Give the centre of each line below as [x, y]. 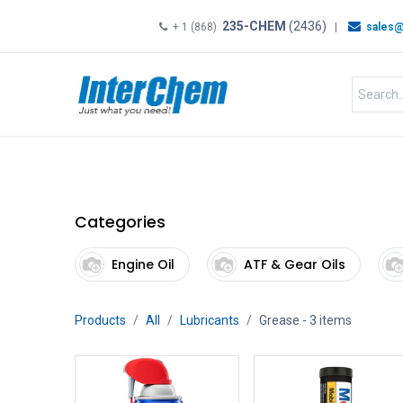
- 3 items [325, 320]
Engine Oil [143, 264]
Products [100, 320]
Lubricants [209, 320]
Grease [279, 320]
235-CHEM [253, 26]
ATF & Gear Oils [294, 264]
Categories [120, 223]
